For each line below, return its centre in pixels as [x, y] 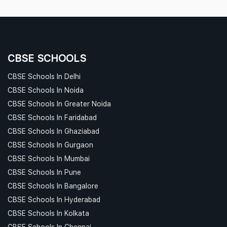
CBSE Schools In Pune [44, 172]
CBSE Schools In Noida [46, 90]
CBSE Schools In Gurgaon [50, 144]
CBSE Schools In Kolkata [48, 213]
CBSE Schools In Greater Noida [59, 103]
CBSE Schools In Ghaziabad [53, 131]
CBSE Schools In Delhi [44, 76]
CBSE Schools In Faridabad [52, 117]
